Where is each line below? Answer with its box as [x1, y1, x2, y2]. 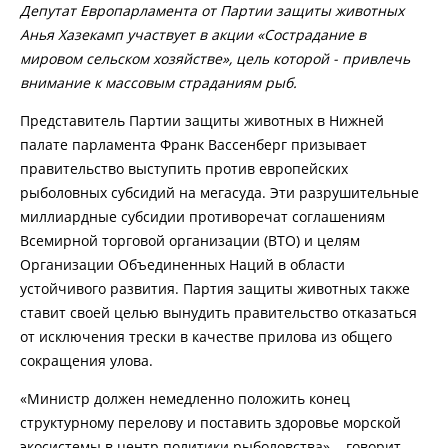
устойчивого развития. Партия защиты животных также [20, 278, 410, 298]
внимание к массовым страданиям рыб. [20, 72, 297, 92]
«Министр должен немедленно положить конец [20, 388, 350, 408]
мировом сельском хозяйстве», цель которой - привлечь [20, 48, 410, 68]
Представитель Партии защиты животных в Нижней [20, 110, 384, 130]
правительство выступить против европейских [20, 158, 348, 178]
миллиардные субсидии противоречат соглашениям [20, 206, 385, 226]
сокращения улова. [20, 350, 153, 370]
